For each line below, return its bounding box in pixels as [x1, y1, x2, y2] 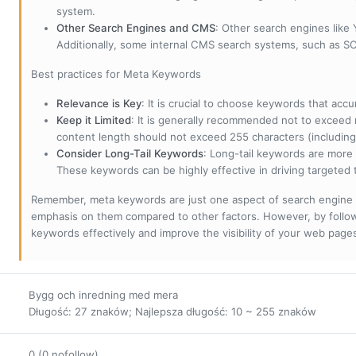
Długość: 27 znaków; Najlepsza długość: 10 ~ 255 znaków [29, 304, 316, 318]
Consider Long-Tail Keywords [56, 146, 203, 160]
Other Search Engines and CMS [56, 21, 215, 34]
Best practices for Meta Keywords [31, 67, 201, 80]
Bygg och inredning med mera [29, 288, 178, 301]
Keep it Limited [56, 113, 131, 126]
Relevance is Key [56, 96, 141, 110]
